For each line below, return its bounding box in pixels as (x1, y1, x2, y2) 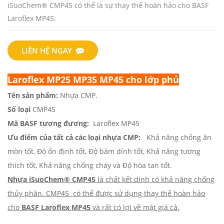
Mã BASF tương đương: (7, 118, 91, 128)
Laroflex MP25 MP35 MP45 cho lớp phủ (7, 73, 179, 85)
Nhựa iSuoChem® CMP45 (7, 174, 95, 184)
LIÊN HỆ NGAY (21, 45, 72, 55)
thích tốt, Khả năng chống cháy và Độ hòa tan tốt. (7, 160, 172, 170)
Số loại (7, 104, 30, 114)
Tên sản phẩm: (7, 90, 58, 100)
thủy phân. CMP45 (7, 188, 71, 198)
